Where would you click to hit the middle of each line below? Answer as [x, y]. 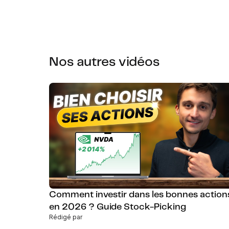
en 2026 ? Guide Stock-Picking [118, 207]
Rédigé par [66, 217]
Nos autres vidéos [104, 62]
